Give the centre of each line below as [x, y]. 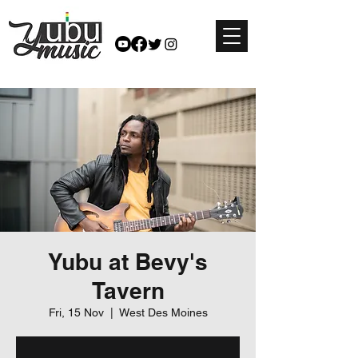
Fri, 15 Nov [76, 312]
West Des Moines [163, 312]
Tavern [128, 290]
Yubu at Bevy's [128, 262]
